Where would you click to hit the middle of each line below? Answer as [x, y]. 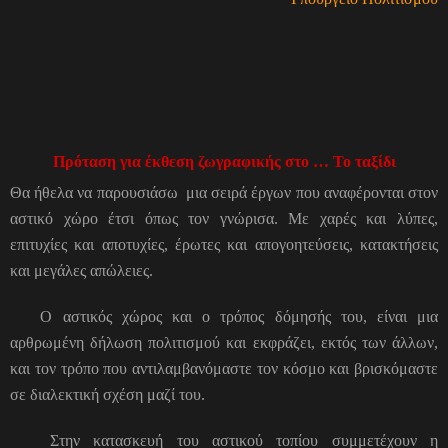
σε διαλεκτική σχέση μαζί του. [107, 394]
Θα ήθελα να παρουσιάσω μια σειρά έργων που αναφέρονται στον [224, 192]
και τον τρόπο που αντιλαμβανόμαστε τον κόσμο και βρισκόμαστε [224, 368]
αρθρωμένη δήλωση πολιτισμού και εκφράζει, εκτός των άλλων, [224, 342]
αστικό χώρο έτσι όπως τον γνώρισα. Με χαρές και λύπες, [224, 218]
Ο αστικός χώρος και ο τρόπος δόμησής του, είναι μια [224, 316]
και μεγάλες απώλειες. [81, 270]
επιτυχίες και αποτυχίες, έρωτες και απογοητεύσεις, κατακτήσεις [224, 244]
